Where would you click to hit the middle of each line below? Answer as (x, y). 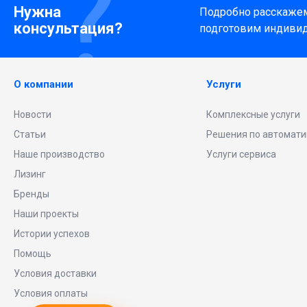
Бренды (32, 194)
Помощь (33, 254)
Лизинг (30, 174)
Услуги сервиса (242, 155)
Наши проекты (46, 214)
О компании (44, 85)
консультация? (68, 29)
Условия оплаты (51, 294)
